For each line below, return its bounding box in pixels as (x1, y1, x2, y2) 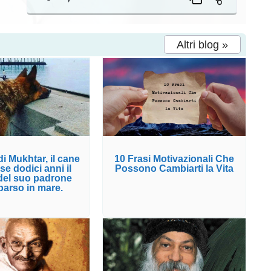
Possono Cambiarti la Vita (114, 163, 233, 174)
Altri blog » (176, 38, 228, 51)
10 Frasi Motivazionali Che (114, 154, 234, 165)
